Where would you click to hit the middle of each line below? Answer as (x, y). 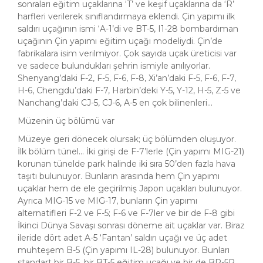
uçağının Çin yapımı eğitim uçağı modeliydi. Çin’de (120, 41)
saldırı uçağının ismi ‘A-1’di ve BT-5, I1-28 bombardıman (128, 29)
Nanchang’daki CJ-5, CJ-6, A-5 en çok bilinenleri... (115, 103)
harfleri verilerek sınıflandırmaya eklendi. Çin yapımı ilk (126, 17)
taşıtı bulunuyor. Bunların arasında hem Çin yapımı (119, 176)
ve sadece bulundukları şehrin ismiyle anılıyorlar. (114, 66)
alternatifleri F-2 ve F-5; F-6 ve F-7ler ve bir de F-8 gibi (126, 213)
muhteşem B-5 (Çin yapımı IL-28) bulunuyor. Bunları (124, 250)
